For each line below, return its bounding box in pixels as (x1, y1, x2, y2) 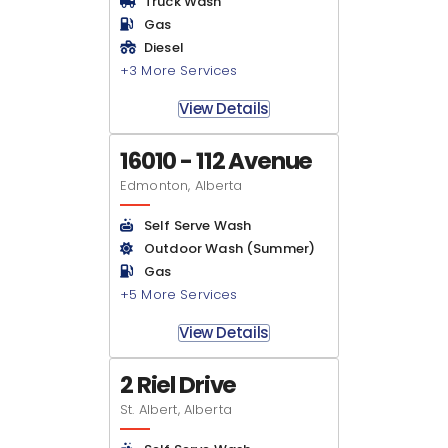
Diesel (144, 38, 184, 57)
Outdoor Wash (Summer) (144, 239, 316, 258)
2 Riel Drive (120, 369, 237, 401)
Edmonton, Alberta (120, 176, 243, 195)
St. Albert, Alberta (120, 400, 232, 419)
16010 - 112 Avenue (120, 145, 313, 177)
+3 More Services (120, 61, 238, 80)
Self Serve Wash (144, 216, 252, 235)
